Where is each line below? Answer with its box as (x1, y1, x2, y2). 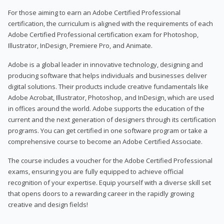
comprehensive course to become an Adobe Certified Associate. (8, 136, 202, 146)
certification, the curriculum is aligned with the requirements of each (8, 18, 213, 28)
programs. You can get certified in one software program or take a (8, 125, 207, 135)
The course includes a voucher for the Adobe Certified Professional (8, 155, 212, 165)
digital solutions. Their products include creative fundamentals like (8, 81, 208, 91)
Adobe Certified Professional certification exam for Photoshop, (8, 29, 198, 39)
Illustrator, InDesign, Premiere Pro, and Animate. (8, 40, 152, 50)
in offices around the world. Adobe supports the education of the (8, 103, 204, 113)
